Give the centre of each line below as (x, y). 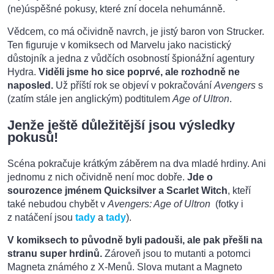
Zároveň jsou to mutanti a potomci (176, 254)
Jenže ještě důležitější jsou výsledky (121, 125)
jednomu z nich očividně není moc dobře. (97, 177)
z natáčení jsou (40, 218)
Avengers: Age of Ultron (159, 204)
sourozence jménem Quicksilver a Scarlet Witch (117, 191)
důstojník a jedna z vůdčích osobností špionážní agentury (131, 59)
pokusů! (33, 138)
